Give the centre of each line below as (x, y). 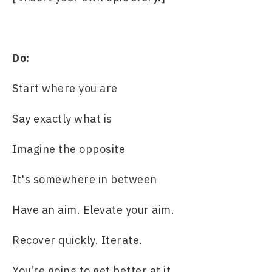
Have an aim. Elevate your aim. (93, 210)
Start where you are (65, 88)
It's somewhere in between (85, 179)
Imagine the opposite (69, 149)
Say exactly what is (62, 119)
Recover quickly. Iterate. (77, 240)
